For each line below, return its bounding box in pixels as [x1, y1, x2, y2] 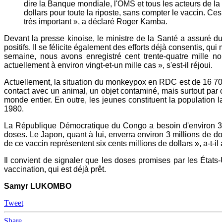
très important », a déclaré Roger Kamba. [24, 17, 167, 26]
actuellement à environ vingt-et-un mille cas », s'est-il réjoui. [4, 61, 213, 70]
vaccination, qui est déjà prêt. [4, 165, 106, 174]
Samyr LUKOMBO [4, 182, 71, 191]
